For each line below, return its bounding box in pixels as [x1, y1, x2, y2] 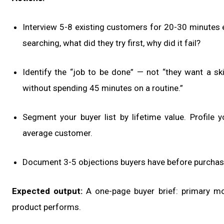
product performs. [12, 202, 81, 212]
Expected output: [12, 186, 83, 196]
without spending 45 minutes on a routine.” [22, 83, 183, 93]
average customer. [22, 128, 92, 138]
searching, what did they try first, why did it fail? [22, 38, 200, 48]
